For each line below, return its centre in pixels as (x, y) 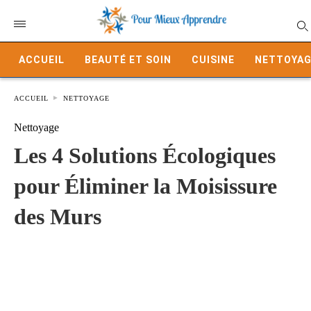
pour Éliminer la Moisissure (145, 186)
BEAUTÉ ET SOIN (128, 60)
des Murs (58, 217)
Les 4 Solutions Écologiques (145, 155)
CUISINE (213, 60)
